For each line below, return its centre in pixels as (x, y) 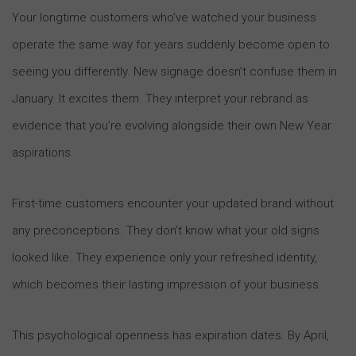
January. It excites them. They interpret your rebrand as (160, 98)
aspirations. (43, 152)
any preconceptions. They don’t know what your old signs (166, 230)
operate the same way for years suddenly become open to (171, 44)
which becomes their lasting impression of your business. (167, 284)
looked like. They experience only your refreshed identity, (164, 257)
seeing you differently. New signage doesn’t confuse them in (174, 71)
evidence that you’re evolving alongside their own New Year (172, 125)
